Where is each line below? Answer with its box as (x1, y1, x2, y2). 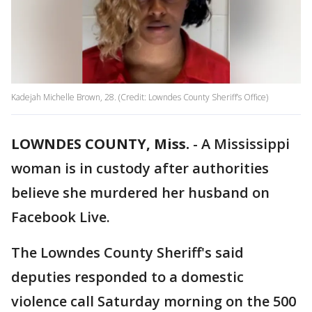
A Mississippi (201, 134, 290, 154)
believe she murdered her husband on (11, 183, 270, 203)
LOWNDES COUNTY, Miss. (11, 134, 189, 154)
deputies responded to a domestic (11, 267, 244, 287)
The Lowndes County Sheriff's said (11, 243, 244, 263)
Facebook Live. (11, 208, 110, 227)
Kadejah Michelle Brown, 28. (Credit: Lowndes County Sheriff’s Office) (11, 91, 268, 104)
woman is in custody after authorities (11, 159, 269, 178)
